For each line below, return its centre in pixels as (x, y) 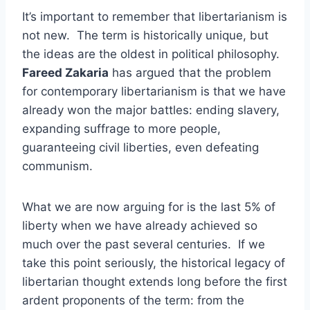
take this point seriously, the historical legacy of (154, 263)
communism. (57, 166)
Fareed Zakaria (65, 72)
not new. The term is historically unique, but (145, 35)
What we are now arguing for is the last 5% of (149, 207)
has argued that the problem (190, 72)
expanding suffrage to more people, (121, 128)
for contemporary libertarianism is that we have (154, 91)
